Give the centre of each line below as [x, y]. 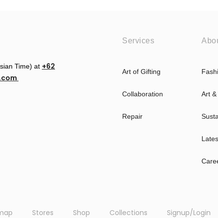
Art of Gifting [141, 72]
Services [138, 41]
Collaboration [143, 94]
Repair [132, 117]
